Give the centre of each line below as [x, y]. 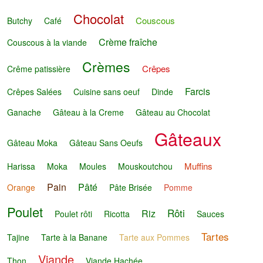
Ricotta [117, 213]
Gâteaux [188, 139]
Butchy [20, 20]
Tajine [18, 237]
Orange [21, 188]
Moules [93, 166]
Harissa [21, 166]
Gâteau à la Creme [89, 112]
